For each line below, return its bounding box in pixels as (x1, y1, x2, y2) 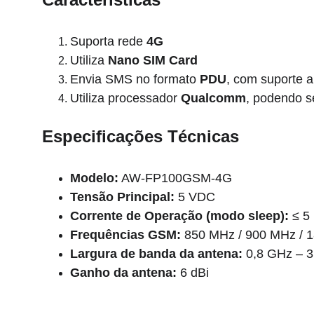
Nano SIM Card (108, 53, 198, 67)
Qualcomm (181, 91, 246, 105)
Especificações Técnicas (42, 127, 239, 146)
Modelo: (70, 171, 118, 185)
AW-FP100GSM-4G (118, 171, 232, 185)
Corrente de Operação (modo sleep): (70, 209, 289, 223)
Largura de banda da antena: (70, 247, 243, 261)
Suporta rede (70, 34, 146, 48)
